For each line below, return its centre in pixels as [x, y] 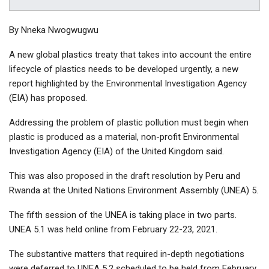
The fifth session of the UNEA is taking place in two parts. [123, 215]
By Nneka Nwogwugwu [54, 30]
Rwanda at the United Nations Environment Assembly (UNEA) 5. [134, 190]
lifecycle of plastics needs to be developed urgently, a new [124, 69]
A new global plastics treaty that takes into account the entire [130, 54]
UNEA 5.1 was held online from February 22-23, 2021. [113, 229]
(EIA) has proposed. [48, 98]
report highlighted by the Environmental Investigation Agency [128, 83]
